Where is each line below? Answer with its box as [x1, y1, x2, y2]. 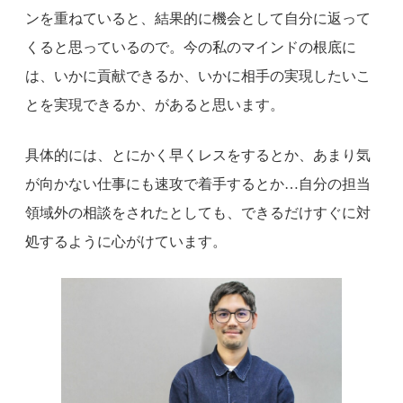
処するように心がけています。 [25, 234, 227, 250]
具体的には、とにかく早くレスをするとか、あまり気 [25, 148, 371, 164]
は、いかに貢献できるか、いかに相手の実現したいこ [25, 68, 371, 85]
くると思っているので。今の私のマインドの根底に [25, 40, 356, 56]
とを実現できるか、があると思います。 [25, 97, 284, 113]
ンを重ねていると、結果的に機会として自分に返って [25, 11, 371, 27]
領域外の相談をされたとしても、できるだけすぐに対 [25, 205, 371, 221]
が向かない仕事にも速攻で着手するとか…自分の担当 [25, 176, 371, 193]
